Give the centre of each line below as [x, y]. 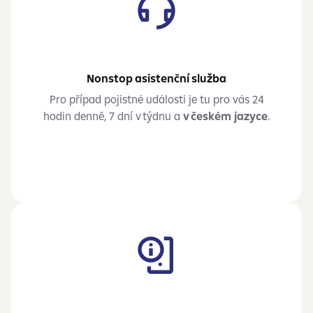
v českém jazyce [225, 116]
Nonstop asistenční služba [156, 78]
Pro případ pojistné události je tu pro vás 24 [156, 99]
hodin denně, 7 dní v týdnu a [113, 116]
